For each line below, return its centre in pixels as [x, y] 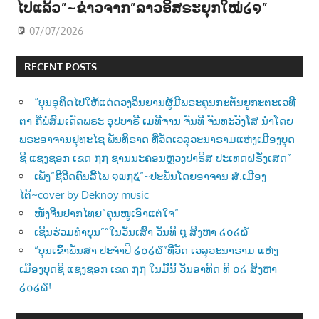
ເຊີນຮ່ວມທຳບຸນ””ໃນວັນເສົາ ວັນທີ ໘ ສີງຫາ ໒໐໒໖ [141, 231]
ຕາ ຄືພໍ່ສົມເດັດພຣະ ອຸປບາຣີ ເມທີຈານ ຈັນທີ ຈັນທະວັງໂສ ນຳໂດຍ [156, 120]
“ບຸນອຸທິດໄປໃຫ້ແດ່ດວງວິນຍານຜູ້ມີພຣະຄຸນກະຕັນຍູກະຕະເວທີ [165, 102]
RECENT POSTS [60, 66]
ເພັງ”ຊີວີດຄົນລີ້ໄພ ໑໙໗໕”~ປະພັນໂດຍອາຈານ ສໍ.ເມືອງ [150, 176]
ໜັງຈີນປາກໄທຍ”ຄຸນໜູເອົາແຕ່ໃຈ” [106, 213]
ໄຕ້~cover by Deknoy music [84, 194]
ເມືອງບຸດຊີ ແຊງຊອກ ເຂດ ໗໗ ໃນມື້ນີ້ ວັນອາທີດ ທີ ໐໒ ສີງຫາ [148, 268]
